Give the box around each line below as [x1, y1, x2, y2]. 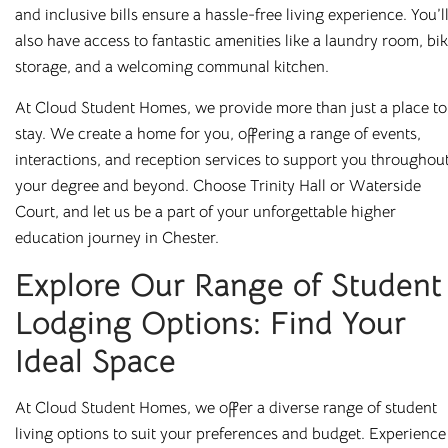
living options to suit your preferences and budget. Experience [15, 424, 446, 445]
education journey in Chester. [15, 228, 219, 249]
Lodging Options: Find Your [15, 303, 406, 344]
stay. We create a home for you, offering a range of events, [15, 124, 421, 145]
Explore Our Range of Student [15, 265, 442, 306]
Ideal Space [15, 341, 185, 382]
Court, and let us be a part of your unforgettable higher [15, 202, 396, 223]
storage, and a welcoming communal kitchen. [15, 57, 329, 78]
